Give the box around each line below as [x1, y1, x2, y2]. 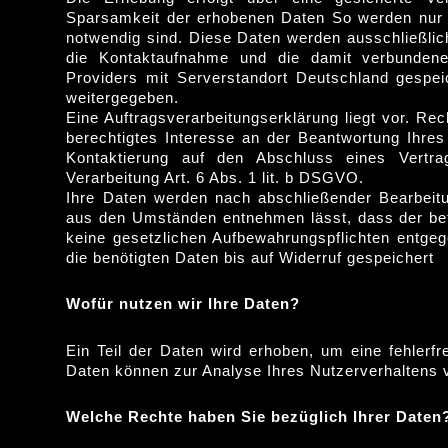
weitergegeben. [66, 89, 180, 106]
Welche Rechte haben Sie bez [66, 407, 300, 425]
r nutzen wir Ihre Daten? [107, 295, 301, 313]
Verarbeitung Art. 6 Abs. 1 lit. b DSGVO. [66, 169, 365, 186]
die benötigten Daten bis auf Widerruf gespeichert [66, 249, 435, 266]
